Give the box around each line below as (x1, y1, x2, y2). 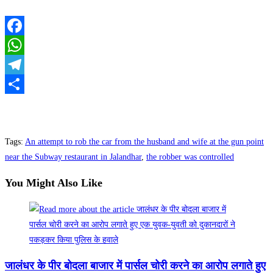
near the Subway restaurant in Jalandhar (5, 152, 141, 161)
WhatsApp (5, 59, 41, 69)
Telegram (5, 79, 37, 88)
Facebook (5, 40, 38, 49)
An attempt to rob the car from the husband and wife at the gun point (25, 136, 264, 146)
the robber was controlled (146, 152, 234, 161)
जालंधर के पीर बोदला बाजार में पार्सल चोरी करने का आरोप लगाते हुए (5, 259, 266, 272)
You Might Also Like (5, 176, 102, 189)
